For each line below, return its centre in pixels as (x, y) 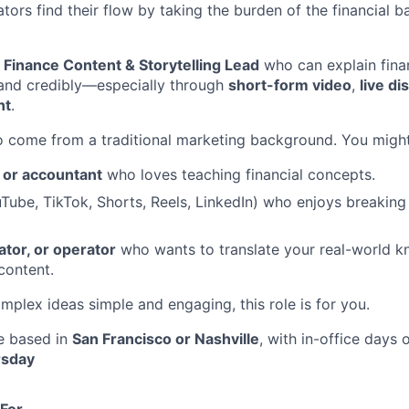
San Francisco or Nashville (166, 338)
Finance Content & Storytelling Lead (131, 64)
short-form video (290, 84)
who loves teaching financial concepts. (239, 174)
